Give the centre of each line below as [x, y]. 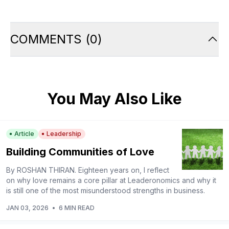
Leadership [64, 134]
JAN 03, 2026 [27, 208]
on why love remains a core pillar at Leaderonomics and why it [111, 180]
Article [24, 134]
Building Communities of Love [80, 152]
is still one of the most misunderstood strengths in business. [106, 190]
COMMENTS [46, 39]
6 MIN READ [77, 208]
